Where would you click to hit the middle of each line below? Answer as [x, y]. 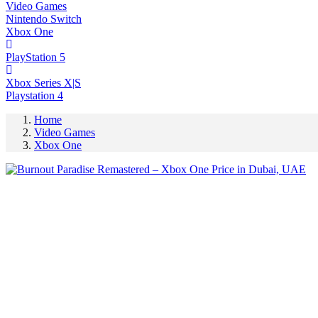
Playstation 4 [34, 95]
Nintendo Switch [44, 18]
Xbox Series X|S [43, 82]
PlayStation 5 [35, 57]
